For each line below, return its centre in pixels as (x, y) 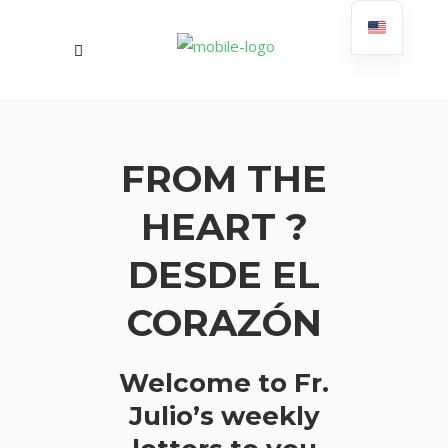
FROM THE (224, 178)
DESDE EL (224, 274)
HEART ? (224, 226)
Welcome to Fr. (224, 383)
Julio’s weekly (224, 416)
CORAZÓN (224, 322)
